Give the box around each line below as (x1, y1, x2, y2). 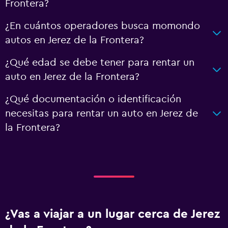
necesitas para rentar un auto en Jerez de (5, 108, 198, 119)
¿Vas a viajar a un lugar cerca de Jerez (5, 208, 220, 220)
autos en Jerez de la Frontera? (5, 35, 144, 45)
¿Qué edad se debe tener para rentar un (5, 57, 194, 68)
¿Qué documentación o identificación (5, 94, 181, 104)
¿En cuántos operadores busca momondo (5, 20, 200, 31)
